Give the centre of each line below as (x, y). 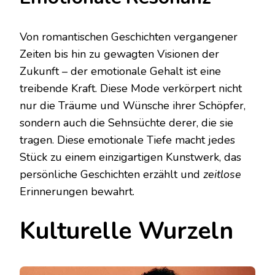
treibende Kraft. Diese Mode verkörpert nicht (131, 89)
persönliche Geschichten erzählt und (111, 175)
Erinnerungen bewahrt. (77, 192)
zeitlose (222, 175)
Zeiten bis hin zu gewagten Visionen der (119, 54)
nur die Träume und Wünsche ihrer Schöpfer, (133, 106)
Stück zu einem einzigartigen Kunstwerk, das (130, 157)
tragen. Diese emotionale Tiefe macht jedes (127, 140)
